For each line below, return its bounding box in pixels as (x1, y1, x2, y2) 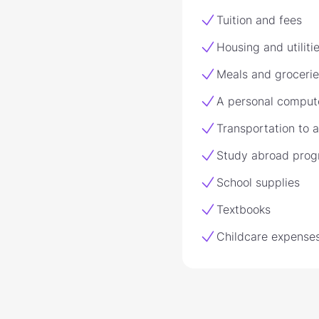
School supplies (216, 175, 300, 189)
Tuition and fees (216, 13, 302, 27)
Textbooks (216, 202, 271, 216)
